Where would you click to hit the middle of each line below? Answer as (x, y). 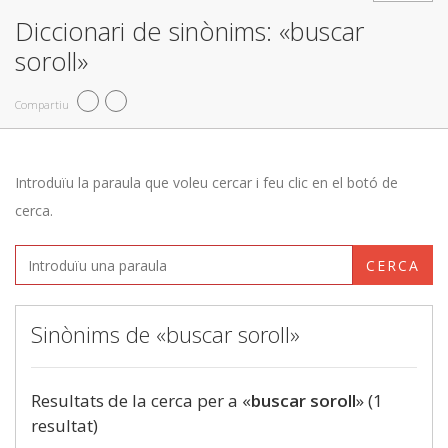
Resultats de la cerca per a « (141, 400)
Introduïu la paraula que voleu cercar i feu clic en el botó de (206, 182)
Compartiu (42, 104)
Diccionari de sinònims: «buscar (189, 31)
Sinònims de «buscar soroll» (165, 334)
